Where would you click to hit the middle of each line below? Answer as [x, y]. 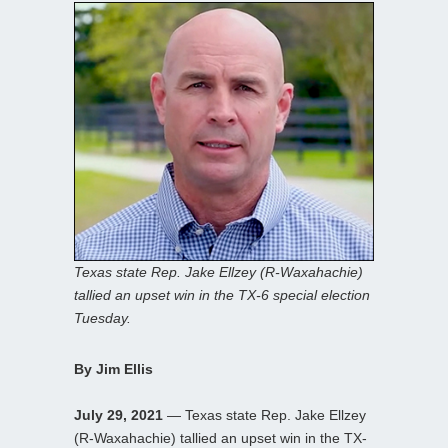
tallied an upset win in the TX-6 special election [222, 294]
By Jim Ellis [113, 368]
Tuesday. [102, 317]
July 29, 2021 [118, 414]
